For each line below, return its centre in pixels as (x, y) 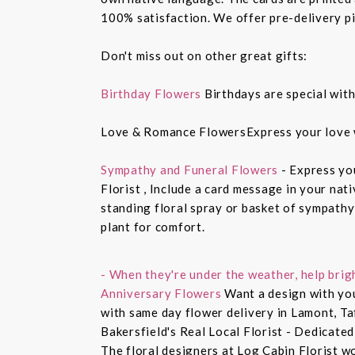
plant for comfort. (153, 227)
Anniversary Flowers (161, 294)
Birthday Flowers (153, 94)
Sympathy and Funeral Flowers (189, 170)
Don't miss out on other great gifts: (204, 56)
